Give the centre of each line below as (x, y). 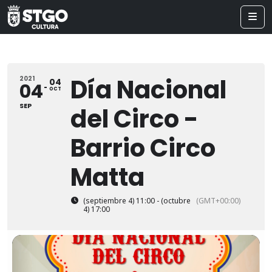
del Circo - (134, 119)
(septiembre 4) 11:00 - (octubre (137, 201)
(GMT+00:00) (218, 201)
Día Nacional (148, 90)
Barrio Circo (143, 148)
